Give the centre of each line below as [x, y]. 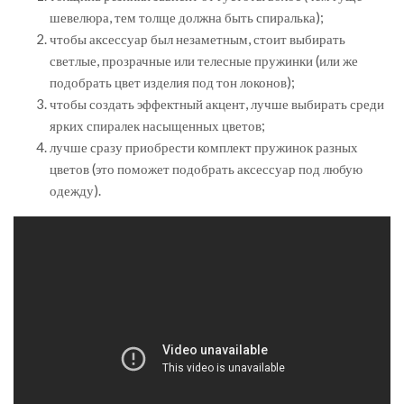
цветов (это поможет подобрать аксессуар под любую [206, 169]
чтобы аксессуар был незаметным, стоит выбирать [197, 39]
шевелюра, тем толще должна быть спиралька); [187, 18]
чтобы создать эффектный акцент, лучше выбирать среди [217, 104]
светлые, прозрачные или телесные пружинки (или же [204, 61]
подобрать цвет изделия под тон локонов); [172, 83]
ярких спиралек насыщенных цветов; [157, 126]
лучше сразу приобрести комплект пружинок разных [204, 147]
